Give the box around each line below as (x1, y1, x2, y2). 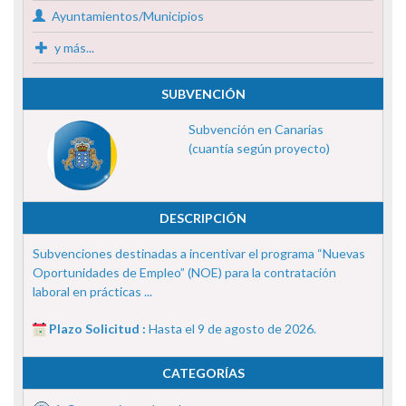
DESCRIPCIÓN (159, 209, 246, 226)
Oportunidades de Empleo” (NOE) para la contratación (33, 264, 336, 280)
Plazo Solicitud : (49, 320, 149, 336)
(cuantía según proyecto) (188, 140, 330, 156)
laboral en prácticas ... (33, 283, 152, 299)
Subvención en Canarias (188, 121, 324, 137)
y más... (52, 39, 94, 55)
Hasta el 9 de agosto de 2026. (149, 320, 316, 336)
